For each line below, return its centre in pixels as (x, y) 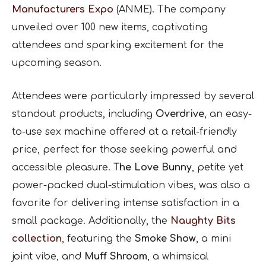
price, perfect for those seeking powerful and (124, 150)
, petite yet (218, 168)
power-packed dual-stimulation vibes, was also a (131, 186)
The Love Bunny (153, 168)
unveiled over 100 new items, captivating (110, 28)
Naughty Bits (203, 221)
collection (37, 239)
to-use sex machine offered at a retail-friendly (124, 132)
